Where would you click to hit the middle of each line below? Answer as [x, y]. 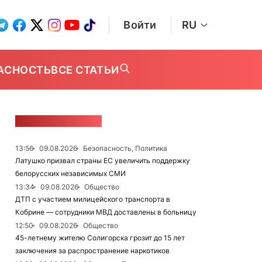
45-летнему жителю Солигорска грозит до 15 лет [100, 238]
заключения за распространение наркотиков [92, 251]
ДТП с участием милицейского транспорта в [93, 199]
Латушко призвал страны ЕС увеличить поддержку [103, 161]
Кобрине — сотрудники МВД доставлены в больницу [106, 212]
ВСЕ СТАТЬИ [85, 70]
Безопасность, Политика [125, 148]
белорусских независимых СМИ [70, 173]
